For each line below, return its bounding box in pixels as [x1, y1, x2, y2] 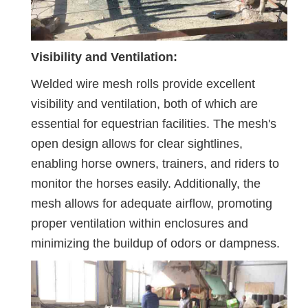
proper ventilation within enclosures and [31, 216, 248, 230]
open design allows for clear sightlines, [31, 136, 243, 151]
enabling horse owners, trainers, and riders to [31, 156, 279, 170]
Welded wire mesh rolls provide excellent [31, 76, 255, 91]
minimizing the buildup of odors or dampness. [31, 236, 280, 250]
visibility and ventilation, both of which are [31, 96, 258, 111]
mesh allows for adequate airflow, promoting [31, 196, 272, 210]
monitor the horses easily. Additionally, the [31, 176, 261, 190]
